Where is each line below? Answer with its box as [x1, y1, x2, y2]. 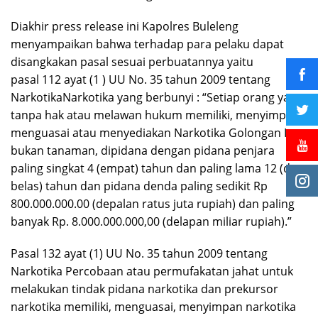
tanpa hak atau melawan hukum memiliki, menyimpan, [11, 107, 302, 124]
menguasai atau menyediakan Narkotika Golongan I [11, 125, 287, 141]
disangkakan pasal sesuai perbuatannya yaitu [11, 54, 253, 70]
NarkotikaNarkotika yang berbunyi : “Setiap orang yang [11, 89, 303, 106]
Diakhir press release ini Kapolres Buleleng [11, 18, 238, 35]
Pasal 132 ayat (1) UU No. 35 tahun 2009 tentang [11, 246, 268, 262]
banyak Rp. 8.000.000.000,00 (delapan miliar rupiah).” [11, 214, 292, 230]
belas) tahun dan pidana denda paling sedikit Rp [11, 178, 268, 194]
